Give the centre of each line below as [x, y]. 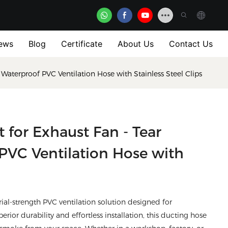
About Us [136, 44]
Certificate [82, 44]
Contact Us [191, 44]
